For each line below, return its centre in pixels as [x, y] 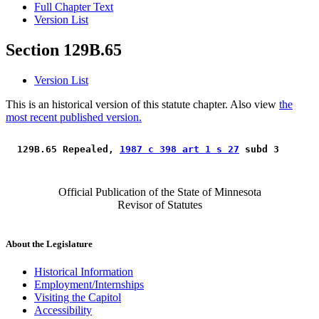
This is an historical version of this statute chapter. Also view [142, 105]
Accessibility [63, 310]
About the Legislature [49, 244]
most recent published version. [74, 117]
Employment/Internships [89, 285]
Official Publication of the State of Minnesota [159, 192]
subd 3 [262, 150]
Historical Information [84, 272]
